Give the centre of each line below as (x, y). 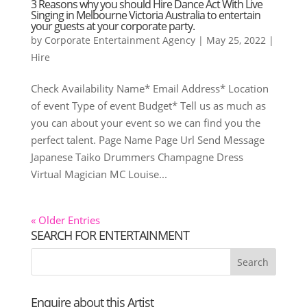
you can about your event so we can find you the (145, 122)
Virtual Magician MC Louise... (99, 174)
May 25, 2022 (236, 40)
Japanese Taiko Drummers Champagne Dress (137, 157)
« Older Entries (65, 220)
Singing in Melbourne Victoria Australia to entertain (145, 15)
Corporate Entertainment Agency (120, 40)
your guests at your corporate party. (112, 26)
